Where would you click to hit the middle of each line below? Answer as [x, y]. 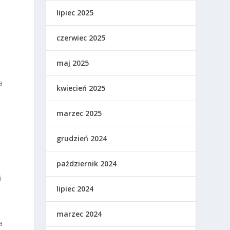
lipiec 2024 [75, 189]
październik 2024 [87, 164]
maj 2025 [73, 63]
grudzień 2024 [82, 139]
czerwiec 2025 [81, 38]
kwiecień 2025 [81, 88]
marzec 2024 [79, 214]
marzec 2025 [79, 113]
